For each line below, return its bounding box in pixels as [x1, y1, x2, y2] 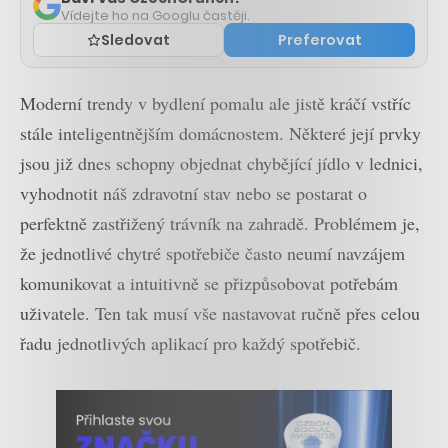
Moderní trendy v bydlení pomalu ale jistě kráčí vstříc [20, 90, 411, 115]
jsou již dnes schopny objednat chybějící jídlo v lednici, [20, 150, 423, 175]
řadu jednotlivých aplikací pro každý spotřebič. [20, 330, 361, 355]
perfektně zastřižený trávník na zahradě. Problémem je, [20, 210, 420, 235]
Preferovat [277, 29, 362, 50]
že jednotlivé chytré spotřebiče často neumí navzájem [20, 240, 405, 265]
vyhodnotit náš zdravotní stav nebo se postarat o [20, 180, 367, 205]
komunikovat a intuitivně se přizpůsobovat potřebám [20, 270, 398, 295]
